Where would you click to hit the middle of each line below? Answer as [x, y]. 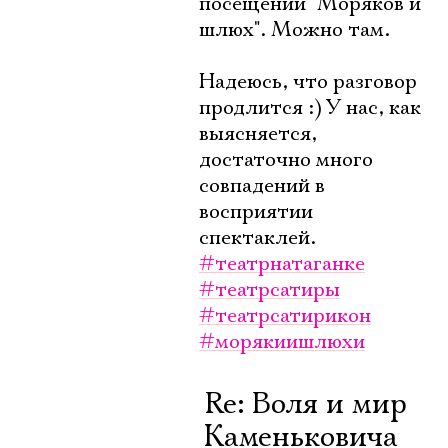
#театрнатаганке [282, 264]
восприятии [256, 212]
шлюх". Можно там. [294, 30]
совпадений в [262, 186]
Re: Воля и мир [305, 404]
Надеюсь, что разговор [308, 82]
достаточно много [286, 160]
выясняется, [258, 134]
